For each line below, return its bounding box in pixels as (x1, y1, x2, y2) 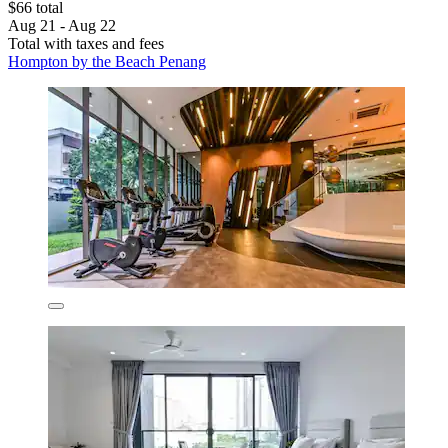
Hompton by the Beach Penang (8, 52, 206, 70)
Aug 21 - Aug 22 (8, 16, 116, 34)
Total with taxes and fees (8, 34, 164, 52)
